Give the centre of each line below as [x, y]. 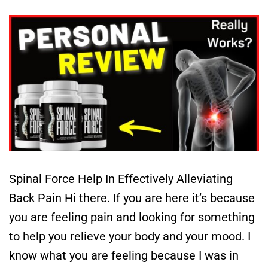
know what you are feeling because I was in [124, 256]
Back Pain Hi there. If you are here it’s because [132, 198]
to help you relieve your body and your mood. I [130, 237]
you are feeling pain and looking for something [132, 217]
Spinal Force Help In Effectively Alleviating [121, 179]
